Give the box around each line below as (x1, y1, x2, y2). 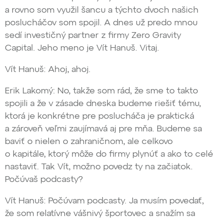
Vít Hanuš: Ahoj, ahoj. (5, 65, 91, 74)
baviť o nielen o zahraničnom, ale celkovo (5, 137, 173, 146)
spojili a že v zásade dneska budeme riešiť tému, (5, 99, 201, 109)
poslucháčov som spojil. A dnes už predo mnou (5, 18, 198, 28)
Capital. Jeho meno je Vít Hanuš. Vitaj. (5, 44, 159, 53)
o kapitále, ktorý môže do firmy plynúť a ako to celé (5, 150, 213, 159)
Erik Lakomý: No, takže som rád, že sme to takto (5, 87, 198, 96)
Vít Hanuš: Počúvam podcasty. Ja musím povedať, (5, 197, 204, 206)
